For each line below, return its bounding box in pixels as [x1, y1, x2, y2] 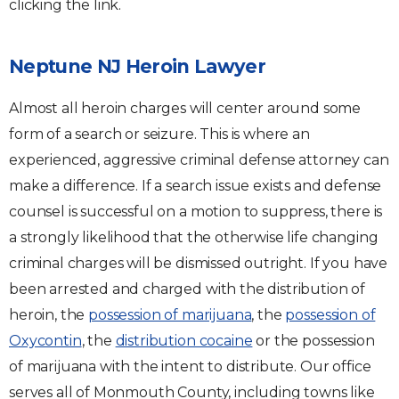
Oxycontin [9, 332, 82, 349]
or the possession [252, 332, 375, 349]
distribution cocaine [115, 332, 253, 349]
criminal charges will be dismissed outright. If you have [9, 255, 388, 272]
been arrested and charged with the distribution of [9, 281, 365, 297]
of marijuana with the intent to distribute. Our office [9, 358, 371, 375]
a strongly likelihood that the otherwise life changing [9, 229, 379, 246]
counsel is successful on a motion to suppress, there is [9, 203, 383, 220]
